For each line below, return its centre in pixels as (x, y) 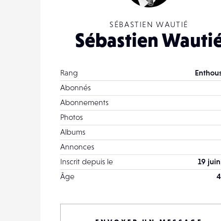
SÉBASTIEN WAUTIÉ (149, 24)
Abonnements (84, 102)
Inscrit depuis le (87, 161)
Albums (73, 132)
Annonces (77, 147)
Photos (72, 117)
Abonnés (75, 87)
